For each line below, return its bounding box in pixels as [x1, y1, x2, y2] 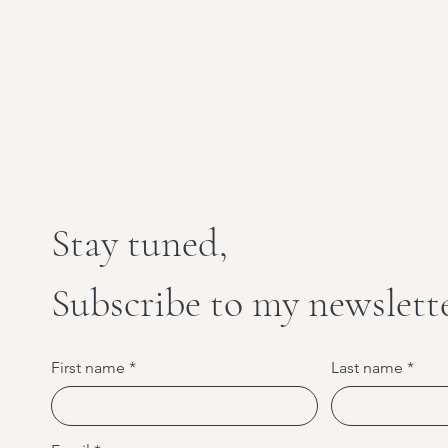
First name [51, 358, 125, 377]
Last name [331, 358, 403, 377]
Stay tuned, [51, 219, 228, 267]
